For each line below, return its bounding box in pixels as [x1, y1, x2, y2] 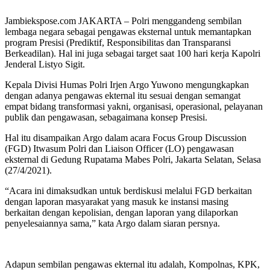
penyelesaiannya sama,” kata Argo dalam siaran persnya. [5, 218, 220, 228]
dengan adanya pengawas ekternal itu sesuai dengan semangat [5, 90, 240, 101]
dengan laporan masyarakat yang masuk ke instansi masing [5, 196, 228, 207]
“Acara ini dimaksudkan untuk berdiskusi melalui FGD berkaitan [5, 185, 252, 196]
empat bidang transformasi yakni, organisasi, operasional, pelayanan [5, 101, 263, 111]
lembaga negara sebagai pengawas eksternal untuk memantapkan [5, 26, 251, 37]
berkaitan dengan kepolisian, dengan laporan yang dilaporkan [5, 207, 238, 218]
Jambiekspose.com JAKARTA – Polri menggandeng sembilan [5, 15, 242, 26]
